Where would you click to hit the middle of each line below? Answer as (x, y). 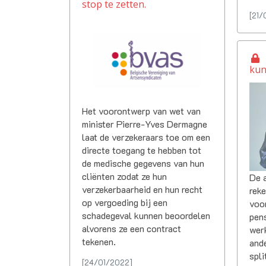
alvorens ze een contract (132, 228)
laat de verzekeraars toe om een (146, 137)
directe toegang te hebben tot (142, 150)
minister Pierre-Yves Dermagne (145, 123)
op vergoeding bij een (125, 202)
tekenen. (99, 241)
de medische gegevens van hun (143, 163)
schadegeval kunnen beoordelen (146, 215)
